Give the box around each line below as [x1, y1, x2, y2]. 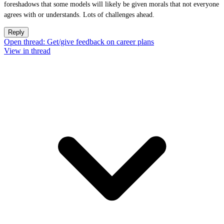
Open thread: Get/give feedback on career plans [4, 37, 154, 46]
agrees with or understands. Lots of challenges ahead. [4, 11, 154, 18]
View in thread [4, 46, 50, 55]
